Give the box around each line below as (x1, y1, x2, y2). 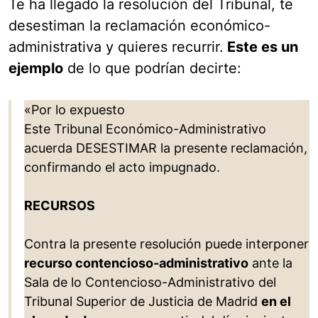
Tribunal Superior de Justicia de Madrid (24, 294, 261, 309)
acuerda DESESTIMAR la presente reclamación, (24, 141, 307, 156)
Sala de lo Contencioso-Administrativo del (24, 275, 276, 290)
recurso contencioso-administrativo (24, 256, 248, 271)
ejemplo (9, 60, 63, 77)
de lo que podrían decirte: (63, 60, 241, 77)
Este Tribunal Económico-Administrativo (24, 121, 266, 137)
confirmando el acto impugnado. (24, 160, 220, 175)
